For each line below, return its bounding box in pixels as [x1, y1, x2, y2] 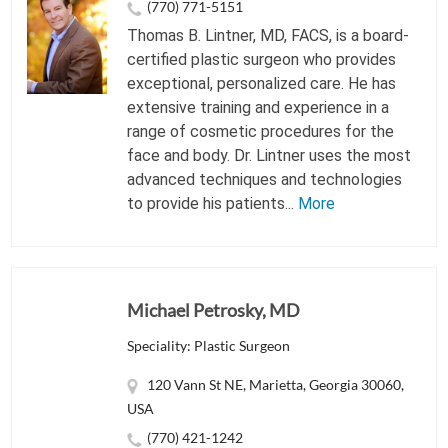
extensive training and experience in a [127, 98, 390, 118]
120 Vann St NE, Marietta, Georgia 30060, [147, 376, 405, 394]
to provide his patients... [127, 194, 299, 214]
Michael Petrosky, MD [127, 299, 301, 322]
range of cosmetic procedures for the [127, 122, 395, 142]
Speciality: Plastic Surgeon [127, 337, 291, 355]
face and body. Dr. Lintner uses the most [127, 146, 412, 166]
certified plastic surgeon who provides [127, 50, 397, 70]
